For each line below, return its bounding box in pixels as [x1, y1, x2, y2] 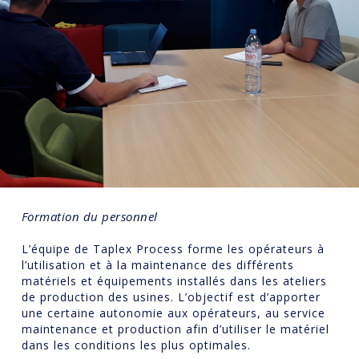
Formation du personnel [21, 208, 158, 225]
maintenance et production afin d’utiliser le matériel [21, 321, 329, 337]
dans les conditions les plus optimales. [21, 337, 251, 353]
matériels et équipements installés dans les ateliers [21, 273, 327, 289]
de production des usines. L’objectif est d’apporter [21, 289, 321, 305]
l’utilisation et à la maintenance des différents [21, 257, 294, 273]
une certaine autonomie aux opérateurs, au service [21, 305, 325, 321]
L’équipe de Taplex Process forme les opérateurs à [21, 241, 325, 257]
